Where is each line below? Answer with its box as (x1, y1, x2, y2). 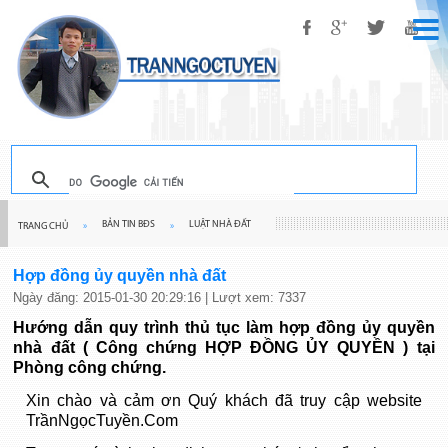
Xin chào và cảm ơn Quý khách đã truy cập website (26, 392, 422, 409)
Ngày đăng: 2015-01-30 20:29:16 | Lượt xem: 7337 (13, 290, 307, 305)
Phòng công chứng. (13, 359, 167, 376)
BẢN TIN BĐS (102, 219, 155, 230)
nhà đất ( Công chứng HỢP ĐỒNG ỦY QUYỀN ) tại (13, 339, 435, 356)
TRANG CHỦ (18, 221, 68, 232)
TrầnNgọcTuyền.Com (26, 412, 179, 429)
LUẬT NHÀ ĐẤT (189, 219, 251, 230)
